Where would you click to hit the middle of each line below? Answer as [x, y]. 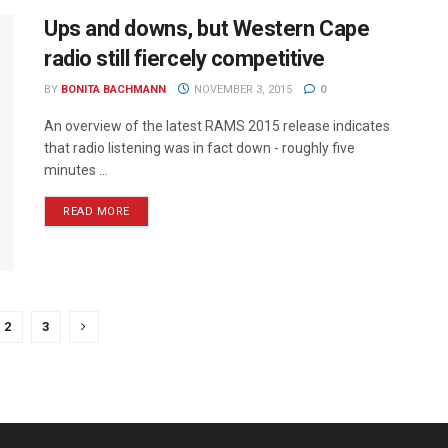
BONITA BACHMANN [113, 89]
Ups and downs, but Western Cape [207, 28]
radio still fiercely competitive [184, 58]
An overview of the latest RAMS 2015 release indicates [217, 125]
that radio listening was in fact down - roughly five [199, 147]
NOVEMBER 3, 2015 [241, 89]
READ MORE [96, 211]
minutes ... [76, 169]
